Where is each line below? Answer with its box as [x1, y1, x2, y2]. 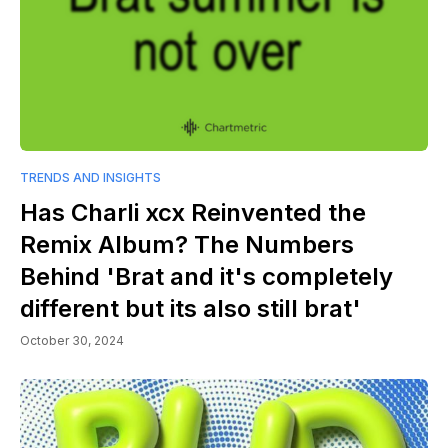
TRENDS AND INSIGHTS [20, 170, 161, 186]
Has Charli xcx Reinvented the [20, 198, 366, 228]
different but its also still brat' [20, 294, 361, 324]
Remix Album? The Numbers [20, 230, 354, 260]
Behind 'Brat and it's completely [20, 262, 393, 292]
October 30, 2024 [20, 333, 124, 349]
